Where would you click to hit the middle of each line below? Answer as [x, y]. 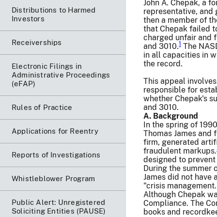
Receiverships [37, 42]
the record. [163, 63]
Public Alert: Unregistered [59, 202]
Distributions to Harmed [54, 10]
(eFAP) [24, 83]
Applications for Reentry [55, 131]
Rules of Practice [42, 107]
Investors [28, 18]
